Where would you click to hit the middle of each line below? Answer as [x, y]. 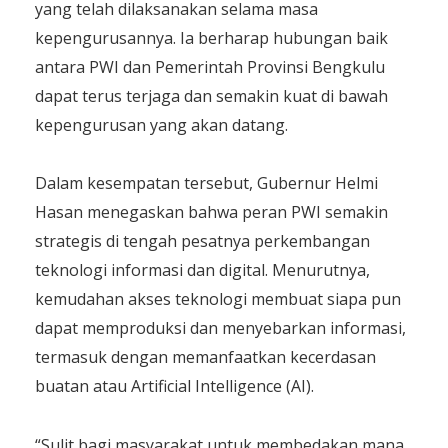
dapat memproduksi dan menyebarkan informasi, [220, 328]
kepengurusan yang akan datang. [161, 124]
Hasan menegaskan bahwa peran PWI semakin [211, 212]
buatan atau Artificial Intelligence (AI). [174, 386]
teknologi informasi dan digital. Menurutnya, [202, 270]
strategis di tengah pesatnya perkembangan [202, 241]
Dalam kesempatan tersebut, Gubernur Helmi [206, 183]
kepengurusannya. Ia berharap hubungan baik [211, 37]
